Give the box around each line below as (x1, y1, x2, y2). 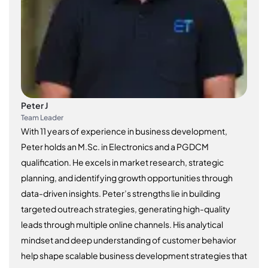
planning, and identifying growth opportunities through (21, 172, 233, 183)
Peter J (21, 99, 48, 111)
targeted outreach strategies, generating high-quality (21, 203, 230, 214)
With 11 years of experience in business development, (21, 125, 227, 136)
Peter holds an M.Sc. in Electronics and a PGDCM (21, 141, 209, 152)
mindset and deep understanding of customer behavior (21, 234, 236, 245)
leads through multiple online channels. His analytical (21, 218, 223, 230)
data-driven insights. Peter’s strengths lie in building (21, 187, 220, 199)
